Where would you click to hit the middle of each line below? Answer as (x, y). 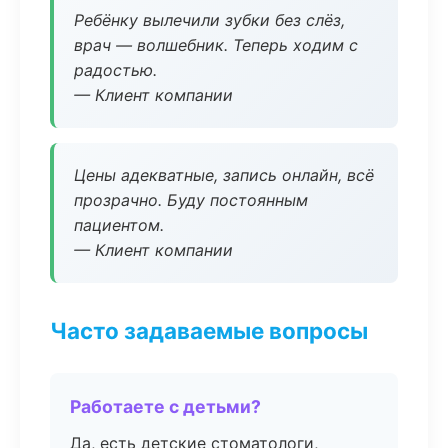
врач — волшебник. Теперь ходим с (216, 45)
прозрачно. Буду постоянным (191, 200)
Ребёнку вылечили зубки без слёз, (209, 20)
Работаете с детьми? (165, 406)
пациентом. (119, 225)
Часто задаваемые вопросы (209, 330)
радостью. (115, 70)
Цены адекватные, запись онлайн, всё (224, 175)
